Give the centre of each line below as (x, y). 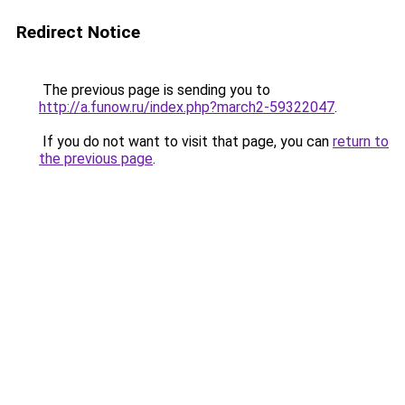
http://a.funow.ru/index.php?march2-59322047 (187, 107)
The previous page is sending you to (155, 90)
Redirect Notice (78, 32)
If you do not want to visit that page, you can (186, 141)
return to (361, 141)
